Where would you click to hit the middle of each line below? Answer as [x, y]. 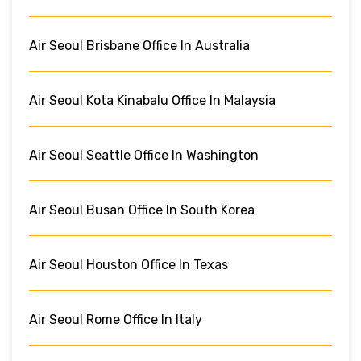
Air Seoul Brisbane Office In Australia [139, 45]
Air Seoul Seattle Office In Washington [144, 155]
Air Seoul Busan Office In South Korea [142, 210]
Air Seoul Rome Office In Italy [116, 319]
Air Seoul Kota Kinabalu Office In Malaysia [152, 100]
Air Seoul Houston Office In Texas [129, 264]
